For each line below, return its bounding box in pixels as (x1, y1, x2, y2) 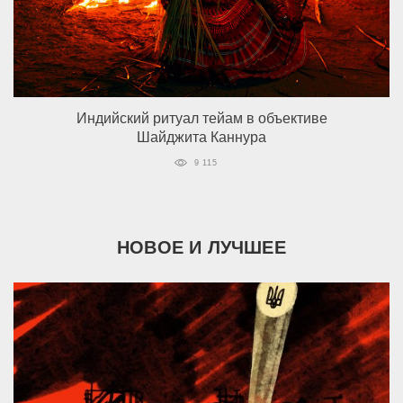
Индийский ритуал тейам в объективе (76, 110, 327, 126)
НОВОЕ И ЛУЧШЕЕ (117, 237, 286, 257)
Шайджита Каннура (137, 129, 266, 145)
